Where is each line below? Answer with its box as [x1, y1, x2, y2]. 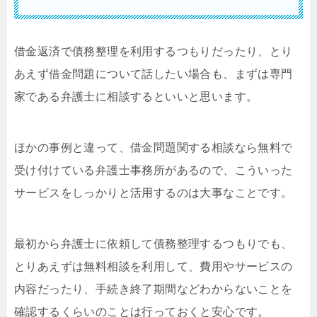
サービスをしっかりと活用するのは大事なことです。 [14, 186, 293, 199]
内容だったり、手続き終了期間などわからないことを [14, 282, 293, 295]
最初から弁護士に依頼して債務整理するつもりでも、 [14, 237, 293, 250]
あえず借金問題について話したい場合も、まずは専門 [14, 67, 293, 80]
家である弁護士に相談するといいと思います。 [14, 90, 258, 103]
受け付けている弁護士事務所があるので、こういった [14, 163, 293, 176]
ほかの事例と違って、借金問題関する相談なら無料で [14, 141, 293, 154]
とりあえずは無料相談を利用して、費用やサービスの [14, 260, 293, 272]
